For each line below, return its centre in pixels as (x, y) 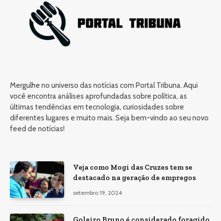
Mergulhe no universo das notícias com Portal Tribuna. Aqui (104, 86)
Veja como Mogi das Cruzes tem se (133, 167)
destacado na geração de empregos (134, 178)
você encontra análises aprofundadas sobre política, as (98, 96)
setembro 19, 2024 (97, 193)
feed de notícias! (37, 129)
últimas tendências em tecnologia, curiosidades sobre (97, 107)
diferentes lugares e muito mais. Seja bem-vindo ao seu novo (109, 118)
